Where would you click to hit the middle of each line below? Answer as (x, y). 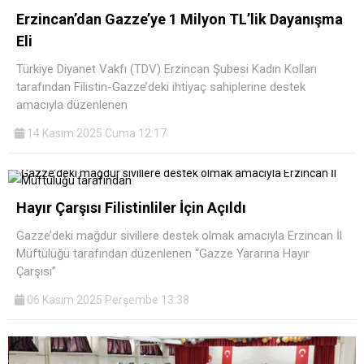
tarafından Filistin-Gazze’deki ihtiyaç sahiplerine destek (161, 87)
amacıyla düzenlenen (72, 104)
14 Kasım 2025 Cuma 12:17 (95, 133)
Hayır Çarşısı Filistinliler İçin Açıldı (131, 207)
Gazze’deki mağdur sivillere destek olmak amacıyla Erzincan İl (179, 235)
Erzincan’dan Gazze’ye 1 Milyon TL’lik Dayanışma (180, 19)
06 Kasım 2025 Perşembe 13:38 (107, 299)
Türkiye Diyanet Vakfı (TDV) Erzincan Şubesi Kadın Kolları (167, 69)
